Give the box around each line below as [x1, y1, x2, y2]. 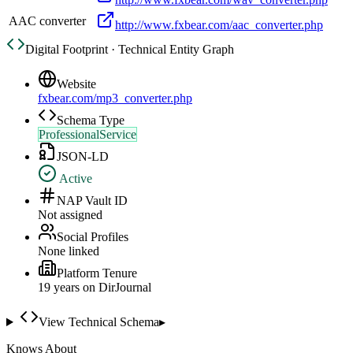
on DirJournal [80, 281, 151, 295]
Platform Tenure [57, 266, 137, 281]
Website [57, 77, 96, 91]
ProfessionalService [39, 128, 136, 142]
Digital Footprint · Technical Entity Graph [25, 43, 234, 57]
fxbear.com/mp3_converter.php [38, 91, 192, 106]
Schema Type [57, 113, 124, 128]
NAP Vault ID [57, 194, 128, 208]
